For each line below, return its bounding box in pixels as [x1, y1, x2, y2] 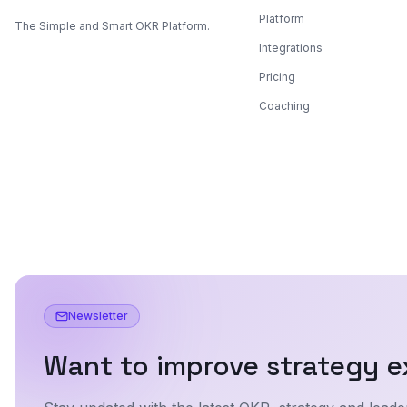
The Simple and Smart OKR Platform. [15, 19, 210, 34]
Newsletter [68, 308, 128, 323]
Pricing [258, 69, 295, 84]
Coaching [258, 98, 310, 113]
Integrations [258, 40, 323, 55]
